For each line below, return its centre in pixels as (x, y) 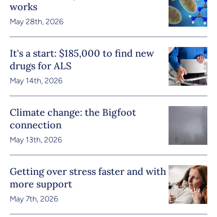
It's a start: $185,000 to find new (82, 53)
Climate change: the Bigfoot (73, 112)
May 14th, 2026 (36, 80)
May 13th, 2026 (36, 139)
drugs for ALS (41, 65)
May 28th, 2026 (37, 21)
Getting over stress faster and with (88, 171)
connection (36, 124)
